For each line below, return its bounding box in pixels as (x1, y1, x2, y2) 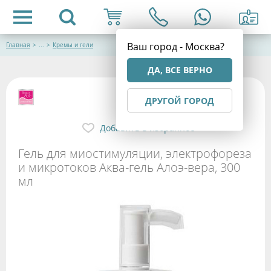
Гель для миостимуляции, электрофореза (18, 145, 252, 162)
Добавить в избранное (99, 122, 195, 134)
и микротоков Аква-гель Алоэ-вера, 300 (18, 158, 240, 175)
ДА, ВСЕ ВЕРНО (147, 64, 212, 76)
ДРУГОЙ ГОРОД (145, 95, 214, 106)
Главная (6, 41, 30, 49)
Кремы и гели (53, 41, 93, 49)
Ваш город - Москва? (127, 40, 224, 53)
